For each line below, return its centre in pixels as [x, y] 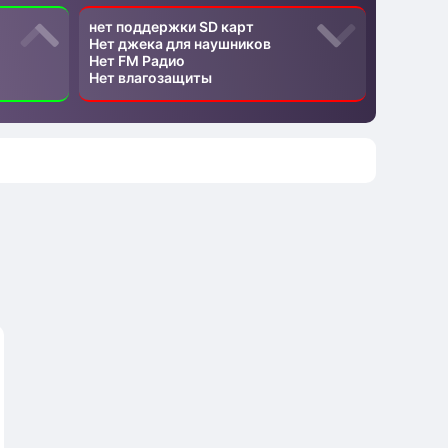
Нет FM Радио [136, 60]
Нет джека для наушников [179, 43]
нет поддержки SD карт [171, 26]
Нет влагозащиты [150, 77]
